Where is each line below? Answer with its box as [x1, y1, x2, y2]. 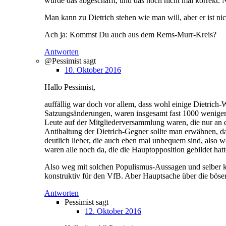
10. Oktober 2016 [65, 66, 121, 75]
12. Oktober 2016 [85, 207, 141, 216]
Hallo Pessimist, [44, 83, 95, 92]
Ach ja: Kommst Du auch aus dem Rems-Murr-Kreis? [44, 30, 216, 39]
